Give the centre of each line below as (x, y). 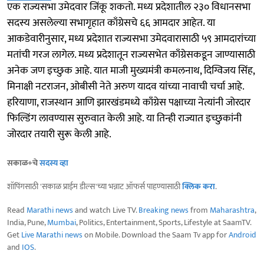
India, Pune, (27, 223)
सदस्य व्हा (54, 163)
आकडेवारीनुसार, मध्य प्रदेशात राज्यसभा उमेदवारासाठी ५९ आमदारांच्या (131, 39)
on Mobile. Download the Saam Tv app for (156, 235)
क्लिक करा (199, 187)
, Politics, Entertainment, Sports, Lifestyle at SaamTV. (164, 223)
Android (242, 235)
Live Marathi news (52, 235)
